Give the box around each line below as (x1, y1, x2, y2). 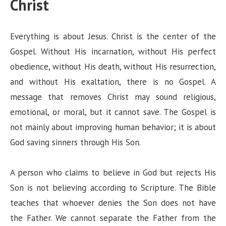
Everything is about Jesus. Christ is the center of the (10, 30, 216, 42)
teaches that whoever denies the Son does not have (10, 197, 216, 208)
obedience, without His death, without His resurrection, (10, 61, 216, 72)
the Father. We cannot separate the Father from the (10, 212, 216, 223)
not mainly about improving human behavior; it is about (10, 121, 216, 133)
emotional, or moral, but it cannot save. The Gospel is (10, 106, 216, 118)
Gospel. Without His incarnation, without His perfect (10, 45, 216, 57)
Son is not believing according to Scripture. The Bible (10, 182, 216, 193)
